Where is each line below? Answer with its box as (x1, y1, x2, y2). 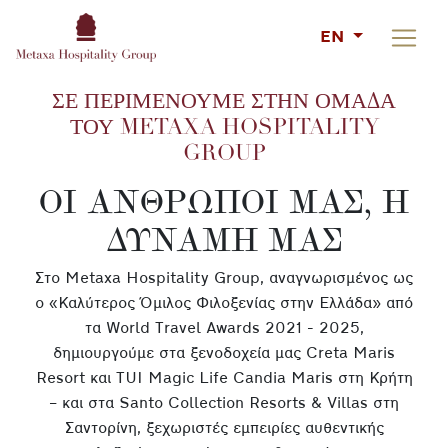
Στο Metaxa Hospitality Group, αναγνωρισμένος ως (35, 270, 413, 287)
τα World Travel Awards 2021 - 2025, (84, 320, 364, 337)
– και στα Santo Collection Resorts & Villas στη (49, 395, 399, 412)
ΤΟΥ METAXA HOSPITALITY (69, 118, 379, 140)
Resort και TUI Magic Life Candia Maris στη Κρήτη (35, 370, 413, 387)
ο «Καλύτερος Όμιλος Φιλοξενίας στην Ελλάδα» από (35, 295, 413, 312)
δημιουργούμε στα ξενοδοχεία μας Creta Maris (53, 345, 395, 362)
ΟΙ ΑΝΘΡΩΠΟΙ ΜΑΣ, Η (39, 182, 409, 221)
